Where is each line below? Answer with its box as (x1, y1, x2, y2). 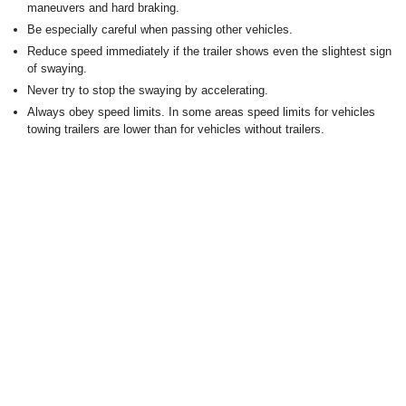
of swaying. (27, 62, 87, 75)
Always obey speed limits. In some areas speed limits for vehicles (27, 105, 375, 119)
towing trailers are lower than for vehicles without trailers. (27, 122, 324, 136)
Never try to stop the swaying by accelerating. (27, 83, 268, 97)
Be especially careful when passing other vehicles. (27, 23, 293, 36)
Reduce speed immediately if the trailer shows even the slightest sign (27, 44, 391, 58)
